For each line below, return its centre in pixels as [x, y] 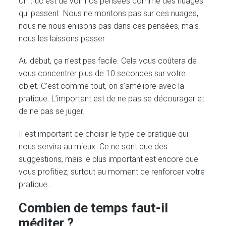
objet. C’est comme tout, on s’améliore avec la [102, 86]
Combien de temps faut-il [94, 208]
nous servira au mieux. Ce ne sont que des [93, 146]
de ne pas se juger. [52, 111]
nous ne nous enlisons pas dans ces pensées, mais [109, 26]
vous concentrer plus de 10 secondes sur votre [102, 74]
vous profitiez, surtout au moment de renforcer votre [112, 172]
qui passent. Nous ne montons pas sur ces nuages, [109, 14]
